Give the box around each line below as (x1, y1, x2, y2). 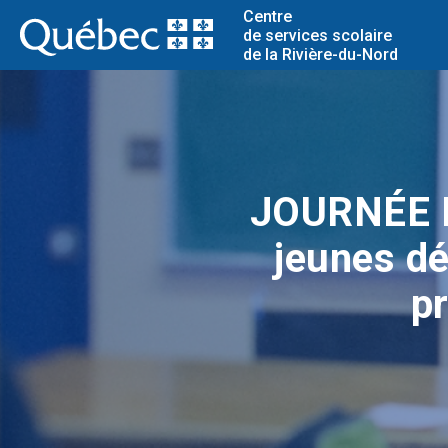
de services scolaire (242, 25, 392, 45)
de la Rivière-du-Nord (242, 44, 398, 64)
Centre (242, 6, 292, 26)
